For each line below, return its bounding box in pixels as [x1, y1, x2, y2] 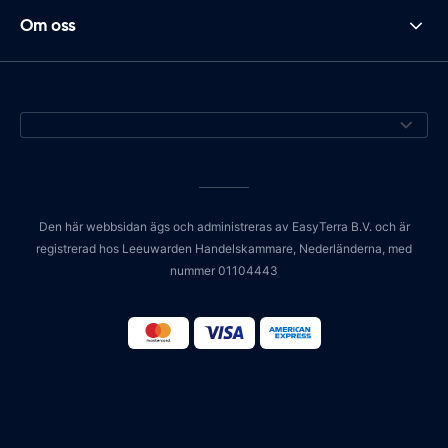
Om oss [20, 14, 76, 37]
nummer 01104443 [170, 262, 278, 278]
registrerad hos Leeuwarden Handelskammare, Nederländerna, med [36, 240, 412, 256]
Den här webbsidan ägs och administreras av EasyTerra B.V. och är [38, 218, 410, 234]
